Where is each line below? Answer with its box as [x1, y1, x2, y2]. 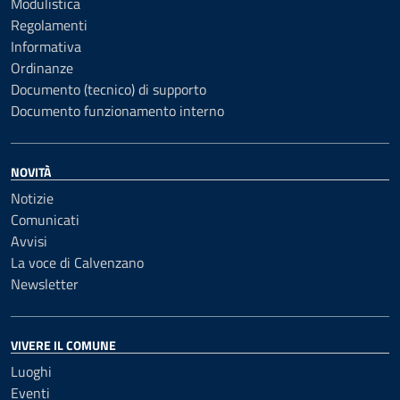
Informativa [11, 36, 81, 57]
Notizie [11, 187, 54, 209]
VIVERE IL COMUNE [11, 336, 116, 354]
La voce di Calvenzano [11, 252, 144, 273]
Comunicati [11, 209, 79, 230]
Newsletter [11, 273, 79, 295]
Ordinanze [11, 57, 73, 79]
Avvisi [11, 230, 47, 252]
